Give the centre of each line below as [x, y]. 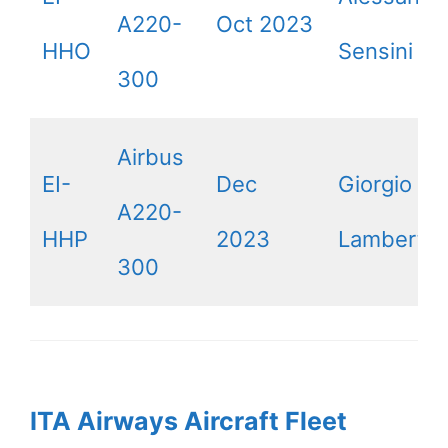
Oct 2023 [264, 24]
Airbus [150, 157]
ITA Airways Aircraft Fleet [188, 421]
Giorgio [375, 184]
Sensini [375, 51]
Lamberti [384, 239]
